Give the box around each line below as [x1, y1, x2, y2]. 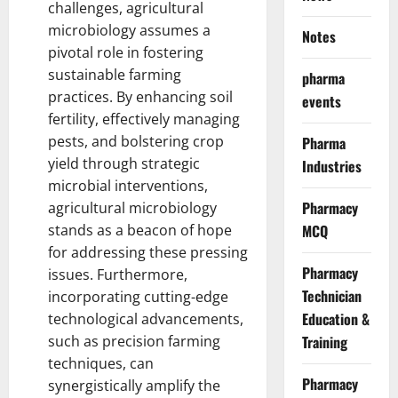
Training [301, 331, 347, 353]
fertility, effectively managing [48, 108, 240, 129]
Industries [301, 155, 362, 177]
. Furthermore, [90, 264, 187, 284]
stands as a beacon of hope [48, 219, 232, 240]
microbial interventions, [48, 175, 208, 195]
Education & [301, 308, 370, 330]
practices [48, 86, 109, 107]
